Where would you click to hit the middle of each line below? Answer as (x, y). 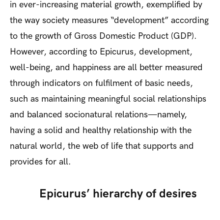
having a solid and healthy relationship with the (101, 130)
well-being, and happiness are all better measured (106, 67)
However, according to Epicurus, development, (101, 52)
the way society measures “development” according (109, 20)
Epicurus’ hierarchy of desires (118, 193)
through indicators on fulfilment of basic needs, (101, 83)
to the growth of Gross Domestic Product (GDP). (103, 36)
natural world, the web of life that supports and (102, 146)
